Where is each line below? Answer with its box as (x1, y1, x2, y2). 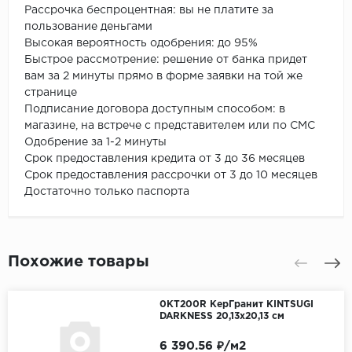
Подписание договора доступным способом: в (24, 104, 285, 114)
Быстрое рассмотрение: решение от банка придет (24, 54, 307, 64)
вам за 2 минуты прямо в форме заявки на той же (24, 71, 302, 81)
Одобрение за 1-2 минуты (24, 137, 170, 147)
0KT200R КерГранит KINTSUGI (159, 299, 313, 309)
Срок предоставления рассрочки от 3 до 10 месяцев (24, 170, 321, 180)
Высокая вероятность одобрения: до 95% (24, 38, 261, 48)
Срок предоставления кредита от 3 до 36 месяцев (24, 153, 305, 163)
